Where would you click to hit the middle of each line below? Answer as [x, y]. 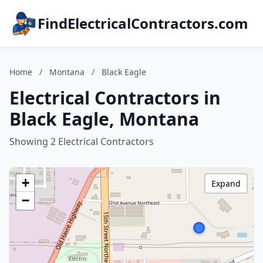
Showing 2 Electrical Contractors [82, 141]
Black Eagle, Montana [104, 119]
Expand [226, 183]
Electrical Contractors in [115, 98]
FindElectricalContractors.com [143, 23]
